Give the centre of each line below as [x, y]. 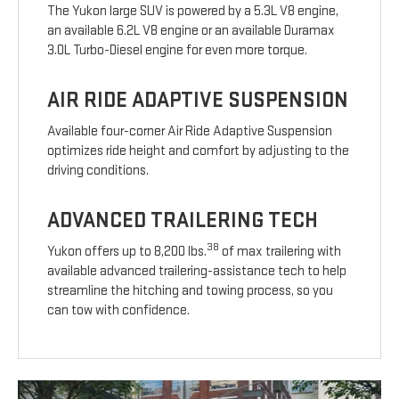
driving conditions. [98, 171]
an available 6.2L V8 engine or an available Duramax [191, 31]
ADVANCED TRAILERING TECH [183, 221]
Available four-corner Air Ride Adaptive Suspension [190, 132]
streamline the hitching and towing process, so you [191, 291]
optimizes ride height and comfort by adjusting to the [199, 151]
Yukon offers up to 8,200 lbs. [127, 252]
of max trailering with [281, 252]
